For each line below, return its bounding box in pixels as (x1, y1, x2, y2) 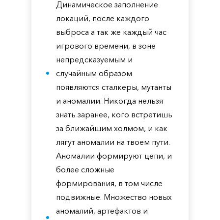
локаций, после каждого (56, 13, 149, 23)
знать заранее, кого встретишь (56, 110, 172, 119)
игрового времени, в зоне (56, 41, 156, 51)
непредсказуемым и (56, 55, 133, 64)
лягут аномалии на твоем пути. (56, 137, 170, 147)
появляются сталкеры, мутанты (56, 82, 171, 92)
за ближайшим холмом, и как (56, 123, 167, 133)
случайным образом (56, 68, 132, 78)
